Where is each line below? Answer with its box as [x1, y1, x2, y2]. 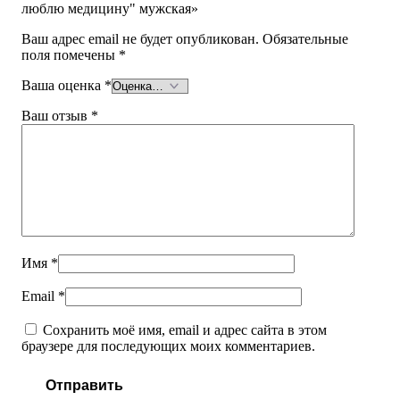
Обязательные [262, 31, 348, 47]
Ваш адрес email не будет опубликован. [21, 31, 259, 47]
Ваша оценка [21, 78, 104, 94]
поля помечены [21, 47, 119, 63]
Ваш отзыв [21, 108, 91, 124]
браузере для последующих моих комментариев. [21, 338, 315, 354]
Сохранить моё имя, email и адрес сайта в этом [43, 322, 327, 338]
